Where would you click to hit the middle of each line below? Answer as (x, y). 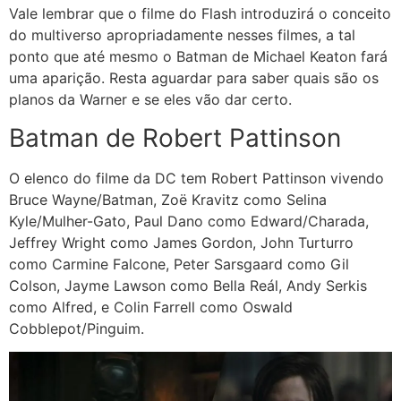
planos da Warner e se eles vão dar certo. (150, 100)
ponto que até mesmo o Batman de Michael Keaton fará (198, 57)
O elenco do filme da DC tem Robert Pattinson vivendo (196, 178)
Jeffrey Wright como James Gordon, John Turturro (181, 242)
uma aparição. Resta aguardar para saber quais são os (194, 78)
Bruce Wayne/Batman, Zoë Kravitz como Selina (168, 199)
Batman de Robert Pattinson (175, 137)
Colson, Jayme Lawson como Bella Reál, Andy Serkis (188, 285)
